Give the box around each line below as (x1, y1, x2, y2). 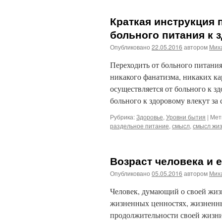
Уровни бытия (166, 112, 206, 121)
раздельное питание (110, 121, 169, 130)
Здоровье (136, 112, 163, 121)
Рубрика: (110, 112, 135, 121)
